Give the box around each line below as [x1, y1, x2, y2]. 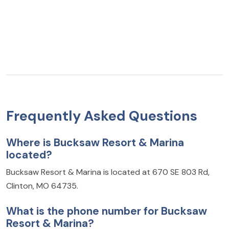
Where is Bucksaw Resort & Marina [6, 135, 184, 150]
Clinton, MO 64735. [6, 180, 78, 192]
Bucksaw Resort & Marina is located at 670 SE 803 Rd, [6, 167, 210, 178]
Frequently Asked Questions [6, 107, 197, 125]
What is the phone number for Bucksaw [6, 204, 207, 218]
